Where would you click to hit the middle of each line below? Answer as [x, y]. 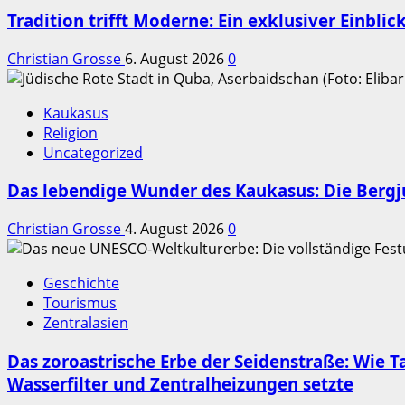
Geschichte [81, 283]
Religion [71, 132]
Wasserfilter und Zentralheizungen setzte [180, 383]
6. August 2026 [176, 58]
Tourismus [80, 303]
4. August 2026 [176, 229]
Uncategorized [93, 152]
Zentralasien [86, 323]
